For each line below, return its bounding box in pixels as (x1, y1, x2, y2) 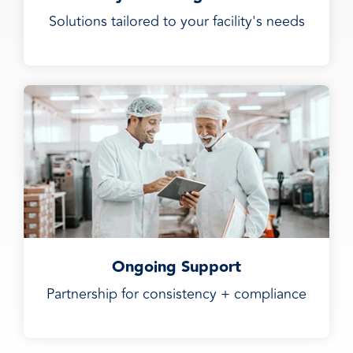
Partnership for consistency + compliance (46, 283, 307, 305)
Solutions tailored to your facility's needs (48, 10, 305, 32)
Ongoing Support (112, 255, 241, 280)
